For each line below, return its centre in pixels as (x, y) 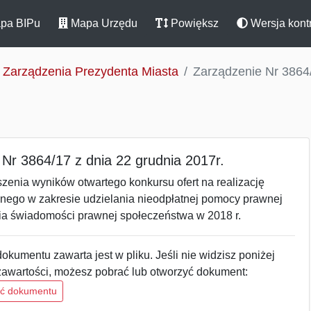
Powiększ (193, 23)
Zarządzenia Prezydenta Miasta (91, 72)
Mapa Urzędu (103, 23)
